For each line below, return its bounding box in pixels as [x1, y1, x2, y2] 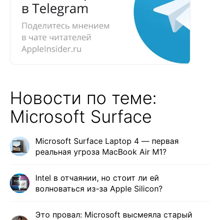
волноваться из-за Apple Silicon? [35, 183, 163, 193]
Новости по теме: [10, 87, 157, 108]
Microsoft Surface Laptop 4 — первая [35, 136, 179, 146]
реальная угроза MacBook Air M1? [35, 146, 166, 157]
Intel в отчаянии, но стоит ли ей [35, 172, 159, 183]
